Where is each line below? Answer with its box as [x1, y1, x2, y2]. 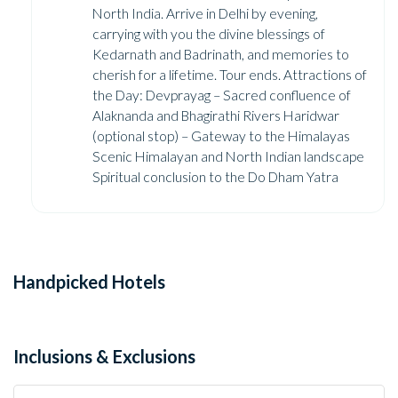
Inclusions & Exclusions [13, 345, 195, 367]
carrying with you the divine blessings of [92, 25, 325, 42]
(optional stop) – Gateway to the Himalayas [92, 127, 350, 144]
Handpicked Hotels [13, 270, 165, 292]
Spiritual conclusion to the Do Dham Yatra [92, 168, 338, 185]
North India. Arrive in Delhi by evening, [92, 4, 318, 21]
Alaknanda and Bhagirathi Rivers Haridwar [92, 107, 339, 123]
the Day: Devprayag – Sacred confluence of [92, 86, 351, 103]
